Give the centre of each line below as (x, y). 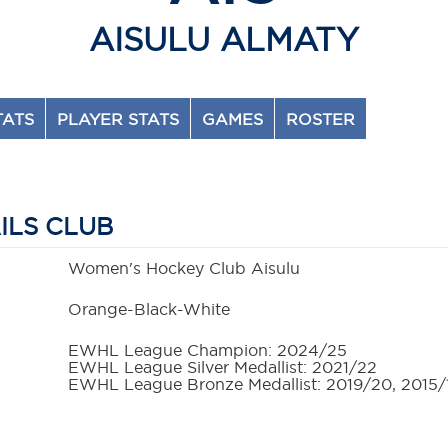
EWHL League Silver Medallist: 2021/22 (223, 367)
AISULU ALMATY (223, 39)
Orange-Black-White (149, 309)
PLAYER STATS (118, 119)
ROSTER (321, 119)
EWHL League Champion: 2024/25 (208, 350)
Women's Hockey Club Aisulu (184, 268)
